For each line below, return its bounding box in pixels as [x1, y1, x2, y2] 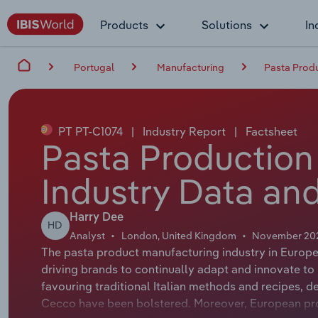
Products [100, 18, 148, 32]
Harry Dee [69, 212, 124, 224]
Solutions [202, 18, 252, 32]
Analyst [69, 229, 105, 242]
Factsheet [242, 124, 297, 138]
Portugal [74, 60, 114, 74]
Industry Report [139, 124, 229, 138]
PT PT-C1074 [55, 124, 126, 138]
